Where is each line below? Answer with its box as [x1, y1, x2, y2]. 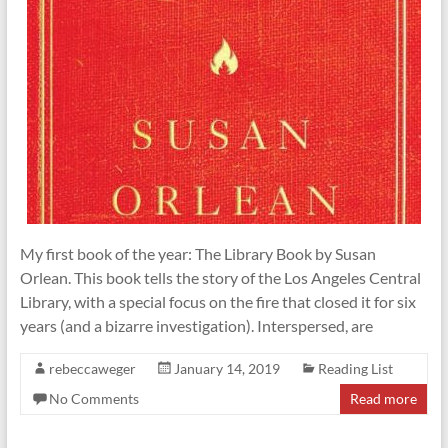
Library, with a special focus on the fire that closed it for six [19, 292, 416, 312]
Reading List [317, 360, 393, 378]
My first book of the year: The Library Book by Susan [19, 244, 376, 264]
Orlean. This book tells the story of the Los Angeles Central [19, 268, 421, 288]
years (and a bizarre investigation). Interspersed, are [19, 316, 373, 336]
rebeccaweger [48, 360, 136, 378]
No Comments [48, 390, 139, 408]
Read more [350, 390, 418, 408]
